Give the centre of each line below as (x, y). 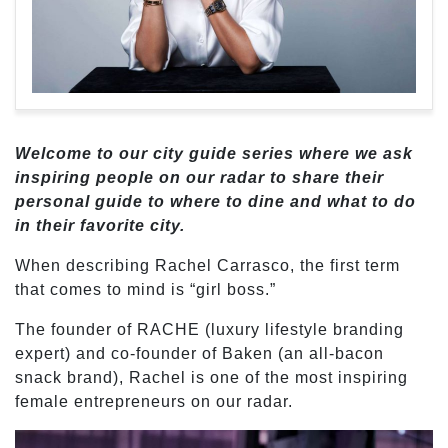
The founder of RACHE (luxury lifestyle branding (209, 330)
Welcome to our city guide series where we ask (214, 154)
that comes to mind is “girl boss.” (145, 290)
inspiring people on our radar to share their (199, 178)
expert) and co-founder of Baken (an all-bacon (199, 354)
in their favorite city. (100, 226)
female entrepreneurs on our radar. (156, 402)
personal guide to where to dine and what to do (215, 202)
